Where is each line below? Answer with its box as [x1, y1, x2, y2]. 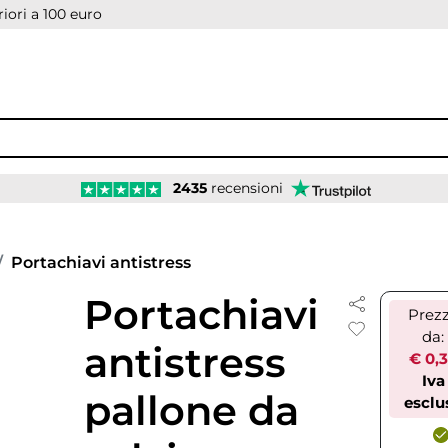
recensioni [207, 179, 283, 197]
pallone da [83, 386, 299, 435]
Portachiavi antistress [11, 253, 191, 272]
